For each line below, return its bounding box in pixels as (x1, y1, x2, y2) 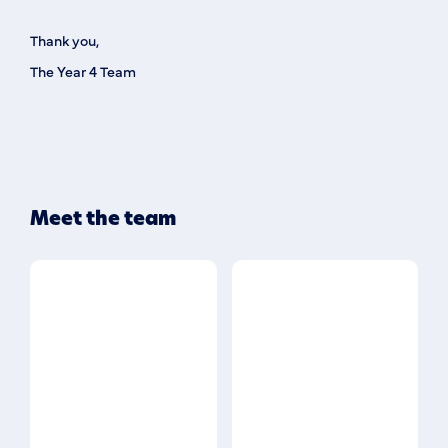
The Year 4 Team (30, 61, 136, 81)
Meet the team (30, 205, 176, 232)
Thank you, (30, 30, 99, 50)
